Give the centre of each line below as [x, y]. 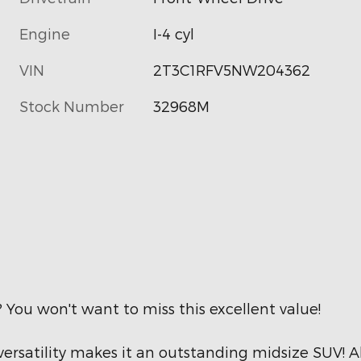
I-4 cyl [174, 33]
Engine [45, 33]
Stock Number [72, 106]
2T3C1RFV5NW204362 [232, 69]
